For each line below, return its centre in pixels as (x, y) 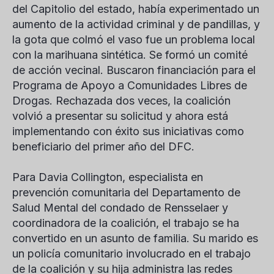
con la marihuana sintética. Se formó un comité (130, 55)
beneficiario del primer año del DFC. (103, 146)
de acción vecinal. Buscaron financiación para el (134, 70)
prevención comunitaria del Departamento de (126, 192)
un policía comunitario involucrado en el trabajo (131, 254)
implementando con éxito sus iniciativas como (128, 131)
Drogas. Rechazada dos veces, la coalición (121, 101)
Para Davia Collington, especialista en (108, 177)
